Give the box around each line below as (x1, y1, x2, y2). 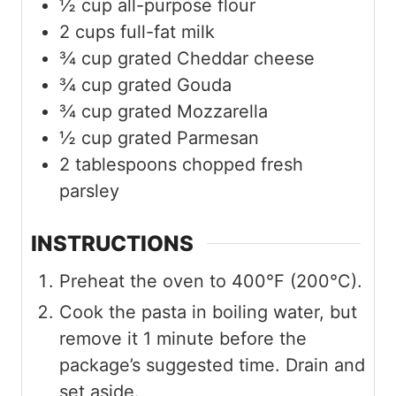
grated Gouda (118, 73, 232, 95)
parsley (59, 179, 119, 202)
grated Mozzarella (118, 100, 268, 122)
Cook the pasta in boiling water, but (59, 301, 357, 323)
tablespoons (75, 153, 177, 175)
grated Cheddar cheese (118, 47, 315, 69)
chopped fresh (182, 153, 303, 175)
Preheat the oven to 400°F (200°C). (59, 270, 362, 292)
